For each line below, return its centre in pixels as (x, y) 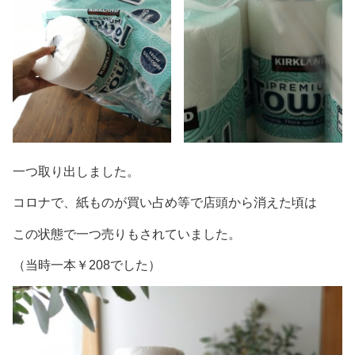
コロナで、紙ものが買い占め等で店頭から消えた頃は (165, 203)
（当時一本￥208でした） (87, 265)
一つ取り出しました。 (76, 171)
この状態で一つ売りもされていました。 (127, 234)
